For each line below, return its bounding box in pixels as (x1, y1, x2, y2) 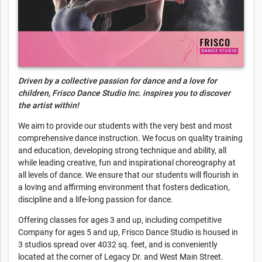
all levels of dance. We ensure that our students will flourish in (18, 170, 239, 180)
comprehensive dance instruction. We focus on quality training (18, 133, 243, 143)
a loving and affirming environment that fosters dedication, (18, 182, 230, 192)
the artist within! (18, 101, 79, 111)
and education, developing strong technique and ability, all (18, 146, 226, 156)
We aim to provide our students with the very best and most (18, 121, 232, 131)
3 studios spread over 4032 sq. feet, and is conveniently (18, 240, 218, 250)
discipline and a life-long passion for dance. (18, 195, 173, 205)
